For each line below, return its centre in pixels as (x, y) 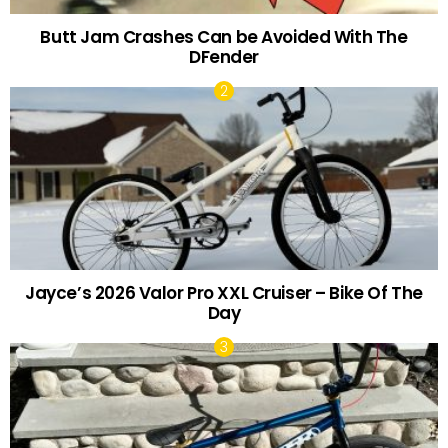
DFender (224, 56)
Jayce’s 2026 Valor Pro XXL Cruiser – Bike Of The (224, 292)
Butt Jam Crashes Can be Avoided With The (224, 36)
